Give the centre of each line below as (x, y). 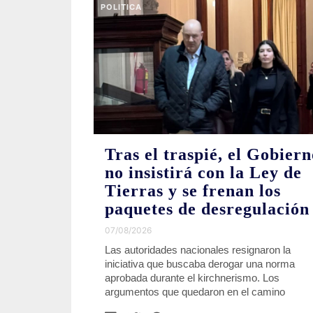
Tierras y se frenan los (193, 190)
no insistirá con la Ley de (203, 172)
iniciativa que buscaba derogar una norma (200, 263)
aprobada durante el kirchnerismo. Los (192, 277)
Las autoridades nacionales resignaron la (198, 249)
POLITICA (121, 7)
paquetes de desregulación (207, 209)
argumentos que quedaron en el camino (195, 291)
